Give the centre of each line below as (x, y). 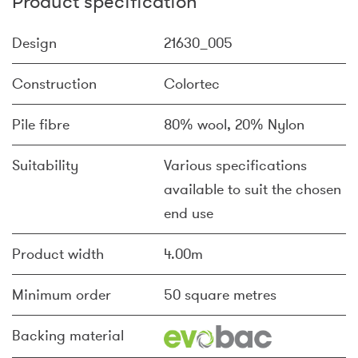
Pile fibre (41, 125)
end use (189, 213)
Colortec (192, 84)
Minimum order (62, 295)
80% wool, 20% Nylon (234, 125)
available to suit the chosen (253, 189)
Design (34, 43)
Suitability (45, 165)
